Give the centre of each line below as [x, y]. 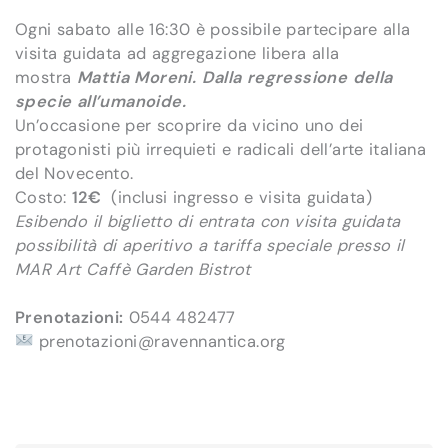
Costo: [41, 197]
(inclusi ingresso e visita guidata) [236, 197]
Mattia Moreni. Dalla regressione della [234, 77]
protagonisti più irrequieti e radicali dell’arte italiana [221, 149]
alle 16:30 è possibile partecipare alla [261, 29]
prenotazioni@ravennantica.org [162, 341]
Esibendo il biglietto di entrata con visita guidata [208, 221]
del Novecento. [74, 173]
